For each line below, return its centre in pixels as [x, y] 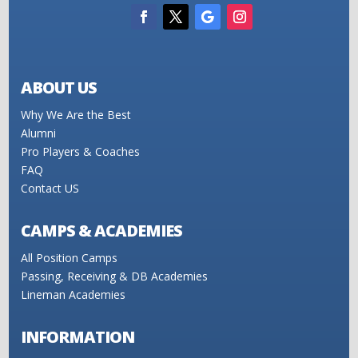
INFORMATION [78, 336]
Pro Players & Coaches [81, 151]
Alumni [39, 133]
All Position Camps [70, 257]
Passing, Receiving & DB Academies [115, 276]
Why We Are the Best [76, 114]
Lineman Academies [74, 294]
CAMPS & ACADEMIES [102, 230]
